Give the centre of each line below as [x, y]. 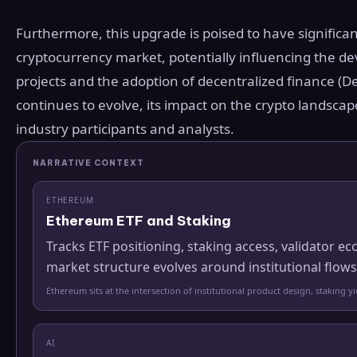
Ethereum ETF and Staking [139, 220]
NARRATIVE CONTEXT [88, 163]
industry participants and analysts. [125, 128]
